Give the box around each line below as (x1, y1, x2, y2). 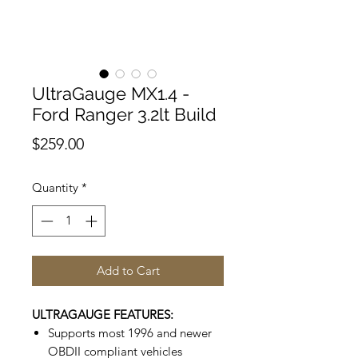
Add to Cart (96, 262, 160, 278)
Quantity (32, 180, 78, 195)
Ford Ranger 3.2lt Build (32, 104, 217, 125)
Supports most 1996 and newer (48, 324, 212, 340)
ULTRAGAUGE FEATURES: (32, 306, 173, 322)
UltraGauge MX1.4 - (32, 83, 189, 104)
